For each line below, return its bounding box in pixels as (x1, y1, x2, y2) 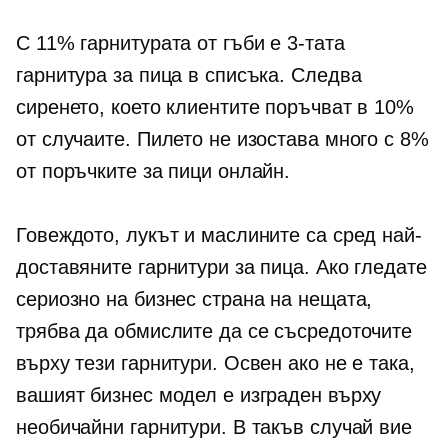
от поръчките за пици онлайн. (16, 160, 291, 182)
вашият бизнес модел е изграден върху (16, 384, 382, 406)
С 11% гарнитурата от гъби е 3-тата (16, 32, 345, 54)
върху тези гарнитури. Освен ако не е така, (16, 352, 415, 374)
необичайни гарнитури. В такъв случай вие (16, 416, 412, 438)
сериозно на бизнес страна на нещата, (16, 288, 373, 310)
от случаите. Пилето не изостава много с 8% (16, 128, 429, 150)
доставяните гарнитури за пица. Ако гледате (16, 256, 427, 278)
